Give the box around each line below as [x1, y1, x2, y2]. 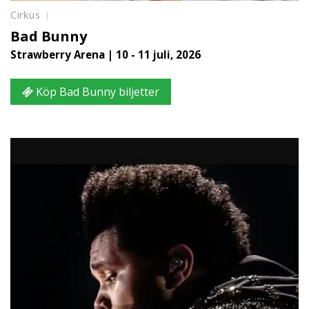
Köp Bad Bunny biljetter [33, 84, 159, 100]
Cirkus [10, 8, 41, 22]
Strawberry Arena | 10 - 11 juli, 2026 [10, 48, 201, 62]
